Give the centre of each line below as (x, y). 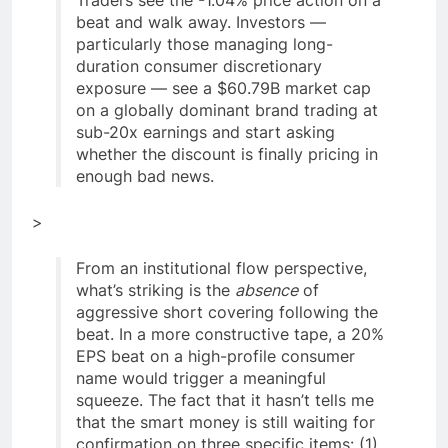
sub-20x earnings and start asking (205, 131)
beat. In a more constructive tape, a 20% (230, 333)
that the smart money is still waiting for (225, 421)
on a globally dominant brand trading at (227, 109)
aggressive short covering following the (227, 311)
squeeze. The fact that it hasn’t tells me (225, 399)
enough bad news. (145, 175)
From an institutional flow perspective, (221, 267)
